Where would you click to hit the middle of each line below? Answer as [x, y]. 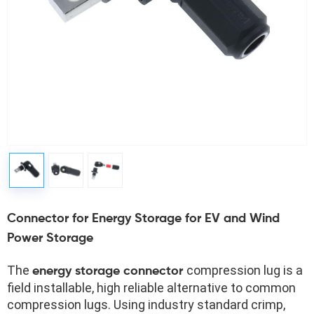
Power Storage [50, 238]
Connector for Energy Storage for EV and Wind [143, 219]
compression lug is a [245, 270]
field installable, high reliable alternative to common [151, 288]
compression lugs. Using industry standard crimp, [146, 305]
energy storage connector [109, 271]
